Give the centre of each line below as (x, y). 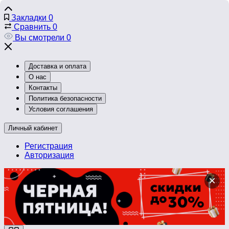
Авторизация (49, 155)
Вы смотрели (40, 38)
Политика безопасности (65, 98)
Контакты (43, 88)
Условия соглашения (61, 109)
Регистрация (49, 146)
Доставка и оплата (58, 66)
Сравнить (32, 27)
